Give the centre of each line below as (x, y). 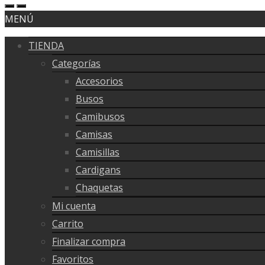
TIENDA (46, 45)
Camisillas (98, 152)
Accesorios (99, 81)
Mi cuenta (74, 206)
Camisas (94, 134)
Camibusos (100, 116)
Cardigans (98, 169)
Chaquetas (99, 187)
